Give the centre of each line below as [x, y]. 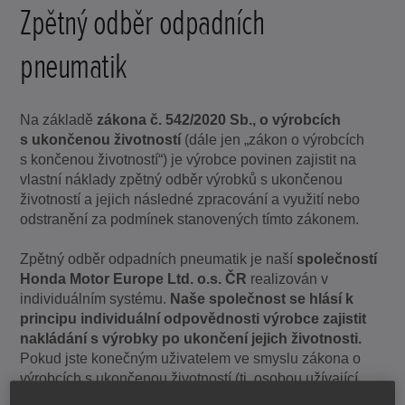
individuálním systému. [95, 298]
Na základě [59, 119]
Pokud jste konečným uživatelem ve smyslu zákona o [191, 358]
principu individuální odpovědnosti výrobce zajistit [193, 318]
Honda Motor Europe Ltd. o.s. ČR [136, 278]
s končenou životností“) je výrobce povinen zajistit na [188, 159]
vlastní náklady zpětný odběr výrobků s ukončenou [182, 179]
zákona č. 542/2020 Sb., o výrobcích [219, 119]
